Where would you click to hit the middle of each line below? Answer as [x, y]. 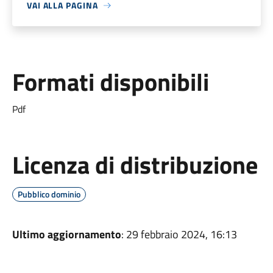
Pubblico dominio [49, 194]
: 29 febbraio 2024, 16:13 [179, 234]
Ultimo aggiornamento [66, 234]
